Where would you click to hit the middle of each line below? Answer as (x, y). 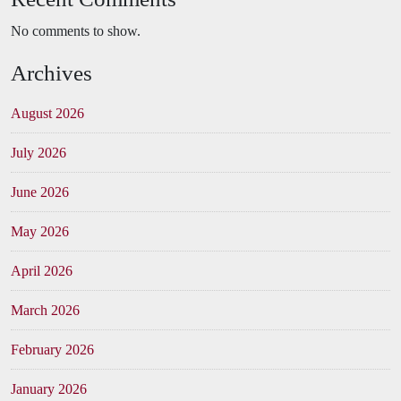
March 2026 (45, 311)
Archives (51, 73)
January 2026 (49, 389)
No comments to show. (76, 31)
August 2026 (47, 114)
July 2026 (38, 153)
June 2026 (40, 192)
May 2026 (40, 232)
